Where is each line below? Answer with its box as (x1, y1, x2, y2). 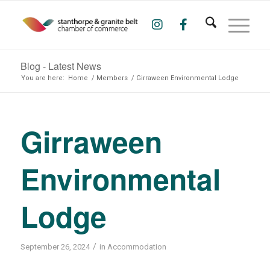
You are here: (20, 74, 64, 82)
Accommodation (107, 242, 166, 251)
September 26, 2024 (20, 242, 90, 251)
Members (96, 74, 128, 82)
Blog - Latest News (20, 59, 101, 73)
